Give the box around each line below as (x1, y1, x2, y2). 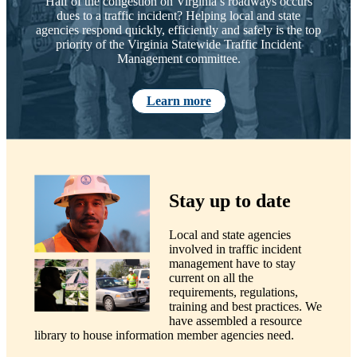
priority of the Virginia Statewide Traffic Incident (56, 37, 301, 51)
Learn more (146, 93, 211, 108)
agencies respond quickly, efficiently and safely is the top (36, 22, 321, 37)
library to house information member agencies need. (33, 328, 294, 342)
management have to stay (168, 256, 296, 270)
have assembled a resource (168, 313, 302, 328)
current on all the (168, 270, 253, 284)
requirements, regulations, (168, 284, 298, 299)
